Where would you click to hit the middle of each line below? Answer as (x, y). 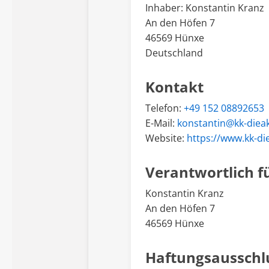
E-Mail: (161, 123)
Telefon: (165, 108)
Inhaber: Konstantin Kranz (205, 8)
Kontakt (174, 87)
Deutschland (174, 53)
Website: (166, 138)
